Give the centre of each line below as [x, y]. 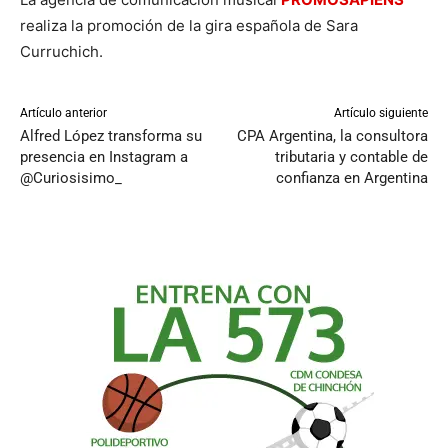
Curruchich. [61, 52]
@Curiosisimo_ [71, 178]
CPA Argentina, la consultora [332, 136]
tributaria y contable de [351, 157]
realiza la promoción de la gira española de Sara [189, 26]
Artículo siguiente [380, 113]
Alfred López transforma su [111, 136]
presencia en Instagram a [104, 157]
